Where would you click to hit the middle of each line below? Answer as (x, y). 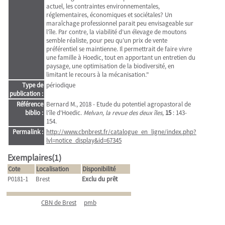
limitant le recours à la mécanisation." (98, 75)
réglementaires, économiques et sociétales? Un (109, 15)
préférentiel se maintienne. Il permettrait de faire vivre (119, 49)
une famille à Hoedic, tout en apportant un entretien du (121, 58)
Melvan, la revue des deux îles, (124, 113)
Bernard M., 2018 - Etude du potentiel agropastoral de (119, 104)
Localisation (52, 169)
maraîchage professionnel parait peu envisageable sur (120, 23)
